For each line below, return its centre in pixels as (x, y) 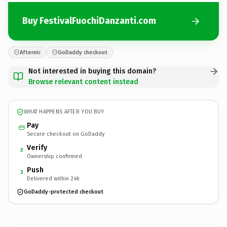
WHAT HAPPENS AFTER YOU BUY (64, 112)
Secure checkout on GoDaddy (66, 134)
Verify (37, 147)
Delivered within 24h (53, 178)
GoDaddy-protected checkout (64, 192)
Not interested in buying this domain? (92, 71)
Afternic (30, 52)
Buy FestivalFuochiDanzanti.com (89, 21)
